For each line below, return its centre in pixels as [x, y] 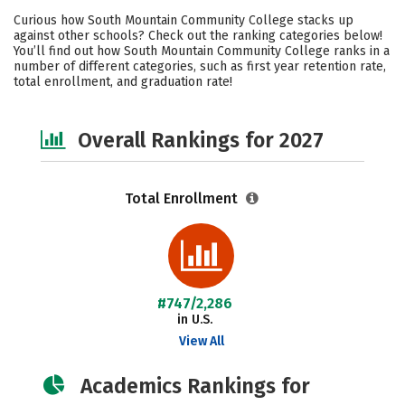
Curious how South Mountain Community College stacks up [184, 20]
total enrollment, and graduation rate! [123, 82]
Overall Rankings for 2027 [201, 140]
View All [201, 341]
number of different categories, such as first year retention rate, [200, 66]
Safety [269, 10]
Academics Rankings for [195, 386]
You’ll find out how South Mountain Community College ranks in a [202, 51]
